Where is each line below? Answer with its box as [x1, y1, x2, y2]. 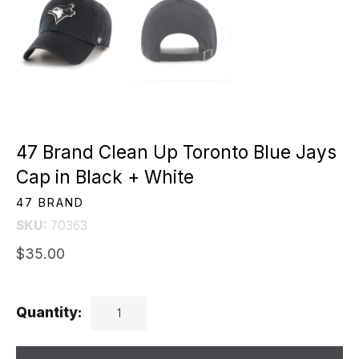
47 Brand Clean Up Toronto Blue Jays [16, 141, 337, 163]
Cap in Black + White [16, 166, 199, 188]
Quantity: [16, 304, 83, 321]
